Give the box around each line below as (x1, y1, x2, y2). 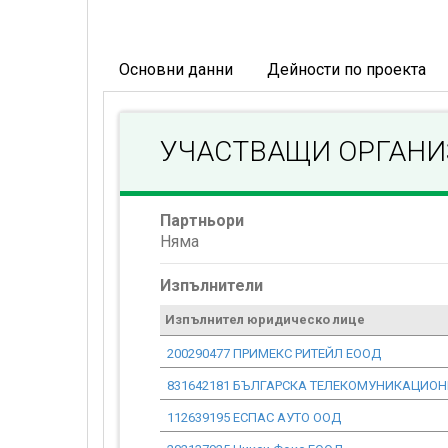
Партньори (160, 211, 244, 230)
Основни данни (119, 60, 233, 79)
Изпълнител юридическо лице (165, 312, 365, 327)
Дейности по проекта (267, 60, 426, 79)
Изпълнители (160, 276, 263, 295)
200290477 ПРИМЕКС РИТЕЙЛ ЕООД (167, 346, 381, 361)
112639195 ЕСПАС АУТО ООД (167, 410, 341, 425)
